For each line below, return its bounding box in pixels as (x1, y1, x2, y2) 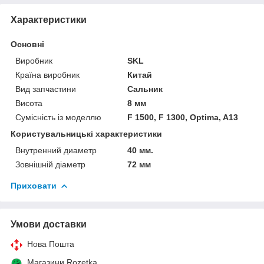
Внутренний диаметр (15, 145, 97, 155)
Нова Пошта (27, 239, 74, 249)
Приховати (11, 180, 57, 190)
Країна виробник (15, 70, 80, 80)
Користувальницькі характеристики (11, 128, 162, 138)
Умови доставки (11, 219, 87, 229)
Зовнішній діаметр (15, 159, 85, 169)
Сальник (127, 84, 163, 94)
